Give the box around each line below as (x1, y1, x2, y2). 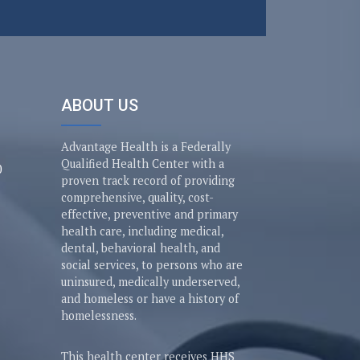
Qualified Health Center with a (61, 156, 224, 171)
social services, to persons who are (61, 257, 243, 272)
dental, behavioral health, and (61, 240, 220, 256)
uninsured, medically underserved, (61, 274, 239, 289)
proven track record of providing (61, 173, 235, 188)
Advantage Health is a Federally (61, 139, 231, 154)
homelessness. (61, 308, 137, 323)
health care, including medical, (61, 223, 223, 239)
